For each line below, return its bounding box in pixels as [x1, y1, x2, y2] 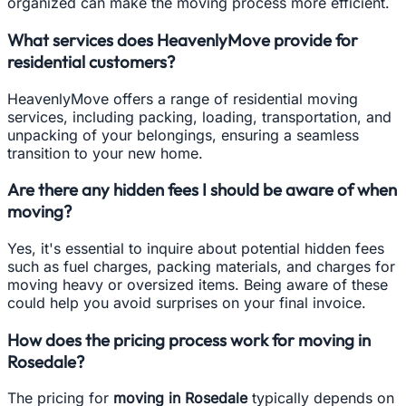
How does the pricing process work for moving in [7, 328, 371, 351]
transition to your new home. [7, 143, 203, 162]
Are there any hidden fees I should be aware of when [7, 179, 397, 201]
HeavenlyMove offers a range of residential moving [7, 89, 358, 108]
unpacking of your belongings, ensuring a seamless [7, 125, 359, 144]
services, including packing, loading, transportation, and [7, 107, 391, 126]
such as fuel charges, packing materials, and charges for [7, 256, 395, 275]
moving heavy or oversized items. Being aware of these [7, 275, 388, 294]
